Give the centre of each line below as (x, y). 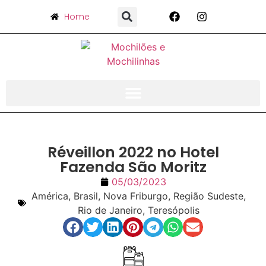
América (50, 196)
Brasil (86, 196)
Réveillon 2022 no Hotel (133, 152)
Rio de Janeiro (110, 210)
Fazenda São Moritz (133, 167)
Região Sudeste (208, 196)
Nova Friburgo (136, 196)
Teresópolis (174, 210)
